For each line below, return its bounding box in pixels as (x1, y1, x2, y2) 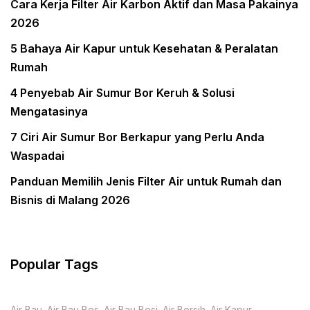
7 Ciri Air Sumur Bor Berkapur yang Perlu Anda (10, 130, 264, 145)
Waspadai (10, 149, 64, 163)
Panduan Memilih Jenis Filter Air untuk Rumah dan (10, 174, 282, 189)
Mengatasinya (10, 104, 88, 119)
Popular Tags (10, 256, 98, 273)
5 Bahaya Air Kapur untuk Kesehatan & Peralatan (10, 42, 278, 56)
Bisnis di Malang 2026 (10, 193, 130, 208)
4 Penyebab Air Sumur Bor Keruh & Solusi (10, 86, 235, 100)
